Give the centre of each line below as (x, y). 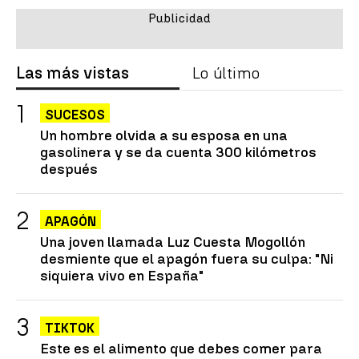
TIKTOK (70, 329)
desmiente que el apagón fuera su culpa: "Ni (187, 259)
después (69, 169)
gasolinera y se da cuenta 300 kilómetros (178, 152)
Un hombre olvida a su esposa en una (164, 135)
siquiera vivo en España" (122, 276)
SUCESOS (75, 115)
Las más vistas (73, 73)
